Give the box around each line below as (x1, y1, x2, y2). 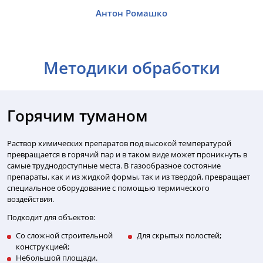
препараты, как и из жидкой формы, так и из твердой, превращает (7, 171, 250, 183)
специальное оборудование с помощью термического (7, 183, 210, 194)
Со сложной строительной (16, 230, 113, 241)
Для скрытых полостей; (137, 230, 221, 241)
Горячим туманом (7, 105, 148, 127)
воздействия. (7, 194, 54, 205)
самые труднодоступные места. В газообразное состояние (7, 160, 221, 171)
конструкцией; (16, 241, 69, 252)
